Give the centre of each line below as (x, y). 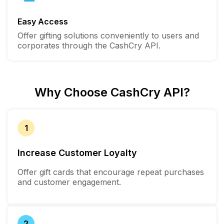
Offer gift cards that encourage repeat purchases (111, 172)
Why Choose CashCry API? (112, 92)
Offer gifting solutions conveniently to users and (108, 35)
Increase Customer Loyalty (77, 152)
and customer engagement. (69, 182)
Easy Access (43, 21)
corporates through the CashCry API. (89, 45)
